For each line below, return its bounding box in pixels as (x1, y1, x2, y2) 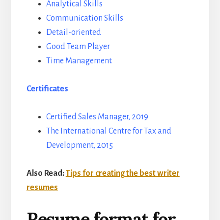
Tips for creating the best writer (65, 169, 180, 178)
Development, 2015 (46, 141, 113, 150)
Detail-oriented (46, 28, 101, 37)
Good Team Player (46, 42, 110, 52)
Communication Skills (46, 14, 123, 23)
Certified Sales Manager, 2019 (46, 112, 148, 122)
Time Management (46, 56, 112, 66)
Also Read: (26, 169, 64, 178)
